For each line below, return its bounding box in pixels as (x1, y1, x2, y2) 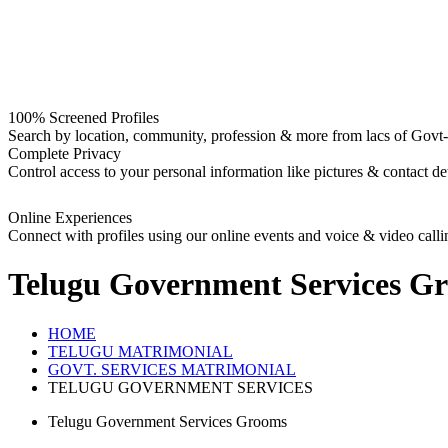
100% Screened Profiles (8, 109, 159, 126)
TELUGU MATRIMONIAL (48, 342, 233, 360)
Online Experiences (8, 209, 132, 226)
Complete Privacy (8, 145, 121, 162)
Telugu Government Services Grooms (48, 412, 287, 430)
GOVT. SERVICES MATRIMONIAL (48, 360, 296, 378)
